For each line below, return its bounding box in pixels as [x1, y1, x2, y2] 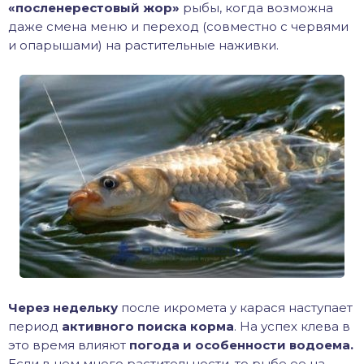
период [8, 318, 62, 335]
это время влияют [8, 337, 129, 353]
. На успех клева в [234, 318, 350, 335]
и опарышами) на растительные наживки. [8, 37, 279, 54]
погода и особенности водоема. [129, 337, 353, 353]
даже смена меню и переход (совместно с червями [8, 19, 349, 35]
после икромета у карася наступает [118, 300, 353, 316]
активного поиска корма [62, 318, 234, 335]
